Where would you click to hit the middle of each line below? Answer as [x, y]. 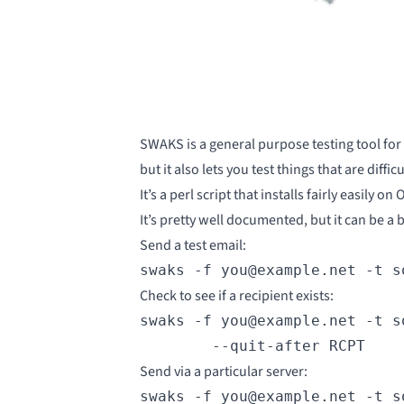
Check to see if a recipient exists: [236, 296]
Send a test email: [193, 246]
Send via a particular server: [223, 372]
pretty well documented [231, 220]
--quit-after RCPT [252, 346]
